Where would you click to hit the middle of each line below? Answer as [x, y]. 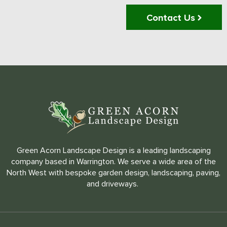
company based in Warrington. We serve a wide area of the [113, 162]
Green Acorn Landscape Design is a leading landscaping [113, 150]
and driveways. [113, 184]
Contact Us [171, 18]
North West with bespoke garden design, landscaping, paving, [113, 173]
